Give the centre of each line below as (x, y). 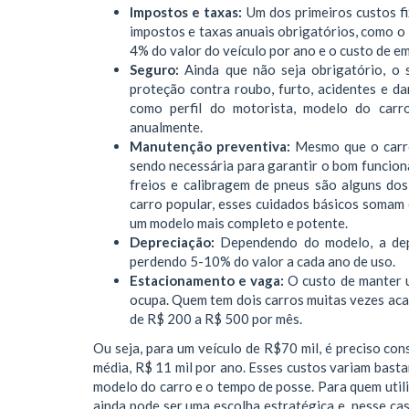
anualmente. (166, 127)
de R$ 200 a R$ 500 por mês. (217, 319)
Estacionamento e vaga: (209, 280)
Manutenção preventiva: (213, 146)
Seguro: (157, 69)
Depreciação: (175, 242)
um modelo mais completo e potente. (239, 223)
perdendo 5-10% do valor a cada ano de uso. (264, 261)
